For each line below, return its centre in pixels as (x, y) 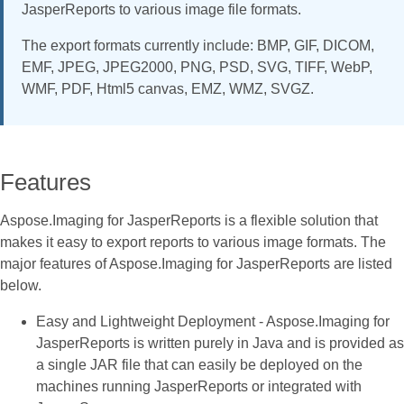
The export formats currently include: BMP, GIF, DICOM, (198, 46)
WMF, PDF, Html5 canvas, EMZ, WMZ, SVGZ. (168, 89)
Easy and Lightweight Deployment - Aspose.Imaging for (213, 321)
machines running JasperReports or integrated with (199, 386)
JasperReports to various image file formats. (161, 9)
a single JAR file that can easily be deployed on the (199, 365)
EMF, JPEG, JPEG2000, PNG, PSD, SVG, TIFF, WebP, (197, 67)
